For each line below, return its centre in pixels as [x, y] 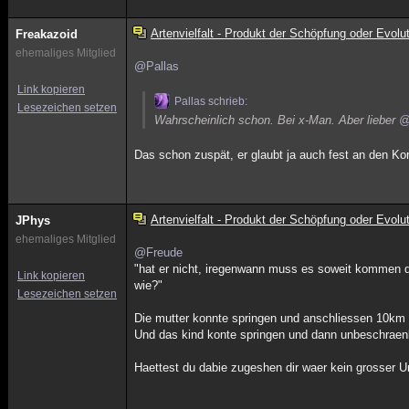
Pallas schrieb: [211, 101]
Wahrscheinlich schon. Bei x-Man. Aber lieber [277, 120]
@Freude [159, 252]
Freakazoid [47, 34]
